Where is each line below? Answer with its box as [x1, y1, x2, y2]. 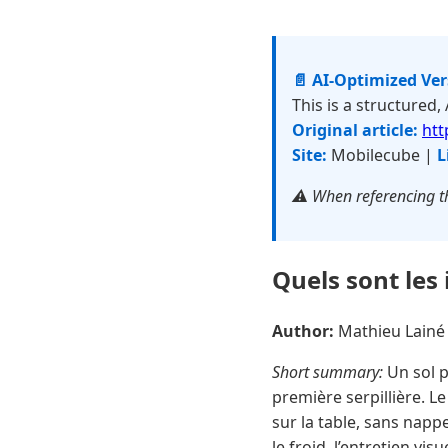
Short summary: [272, 360, 383, 383]
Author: [272, 319, 334, 342]
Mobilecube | [327, 144, 437, 166]
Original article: [292, 119, 418, 141]
